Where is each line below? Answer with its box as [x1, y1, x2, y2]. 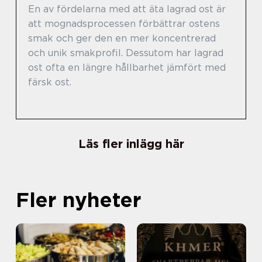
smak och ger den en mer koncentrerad [28, 33, 216, 44]
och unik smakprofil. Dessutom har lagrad [28, 47, 223, 58]
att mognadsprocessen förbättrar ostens [28, 18, 220, 29]
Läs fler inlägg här [78, 137, 184, 151]
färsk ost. [28, 77, 71, 88]
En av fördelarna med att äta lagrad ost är [28, 4, 226, 15]
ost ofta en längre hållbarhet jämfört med [28, 62, 226, 73]
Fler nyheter [16, 187, 141, 212]
